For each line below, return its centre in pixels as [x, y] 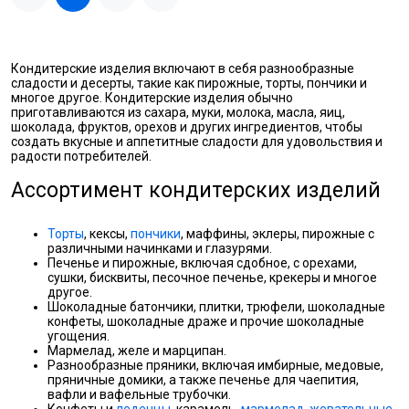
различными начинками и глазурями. [160, 248]
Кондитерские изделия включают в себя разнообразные [183, 68]
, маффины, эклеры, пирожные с [278, 234]
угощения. [79, 336]
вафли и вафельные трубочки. [139, 394]
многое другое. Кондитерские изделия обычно [152, 98]
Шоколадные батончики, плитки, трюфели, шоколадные [216, 307]
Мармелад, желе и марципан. [137, 351]
